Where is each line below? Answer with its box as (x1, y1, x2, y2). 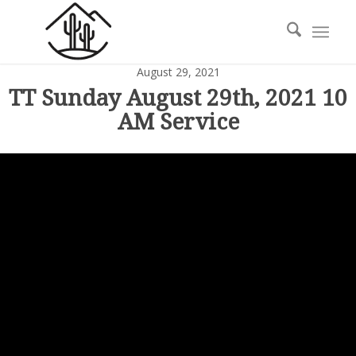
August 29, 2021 (136, 64, 220, 79)
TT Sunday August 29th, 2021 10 (9, 85, 347, 111)
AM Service (117, 109, 239, 135)
